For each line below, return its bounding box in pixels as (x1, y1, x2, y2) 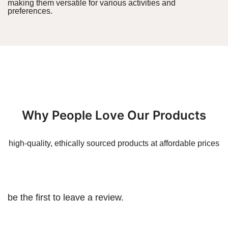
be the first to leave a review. (8, 192, 124, 203)
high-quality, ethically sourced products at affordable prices (9, 139, 219, 148)
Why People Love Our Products (22, 108, 206, 123)
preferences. (8, 7, 52, 16)
